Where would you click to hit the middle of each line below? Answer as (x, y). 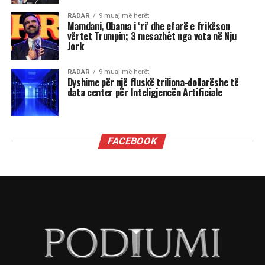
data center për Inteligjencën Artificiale (145, 92)
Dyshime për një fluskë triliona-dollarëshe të (153, 82)
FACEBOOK (133, 141)
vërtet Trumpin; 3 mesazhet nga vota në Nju (152, 36)
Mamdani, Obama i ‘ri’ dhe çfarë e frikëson (148, 26)
